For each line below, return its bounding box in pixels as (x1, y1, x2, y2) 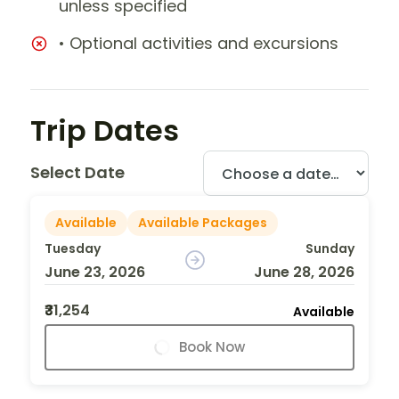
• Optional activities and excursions (59, 31, 338, 54)
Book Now (179, 337, 245, 356)
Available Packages (138, 213, 267, 232)
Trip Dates (30, 110, 179, 151)
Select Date (30, 161, 125, 184)
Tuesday (45, 239, 101, 257)
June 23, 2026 (45, 261, 145, 282)
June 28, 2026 (253, 261, 354, 282)
